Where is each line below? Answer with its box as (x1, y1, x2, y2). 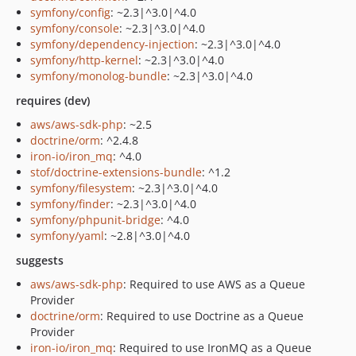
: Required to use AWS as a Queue (123, 277, 305, 292)
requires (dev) (16, 93, 90, 108)
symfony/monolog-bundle (30, 68, 167, 83)
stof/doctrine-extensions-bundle (30, 164, 202, 180)
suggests (16, 253, 64, 268)
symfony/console (30, 21, 119, 36)
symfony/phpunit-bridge (30, 212, 161, 227)
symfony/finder (30, 196, 110, 211)
